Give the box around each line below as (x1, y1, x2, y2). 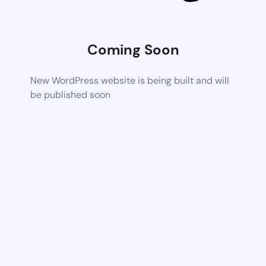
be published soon (30, 88, 111, 101)
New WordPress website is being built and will (30, 74, 230, 87)
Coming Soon (87, 40, 179, 59)
